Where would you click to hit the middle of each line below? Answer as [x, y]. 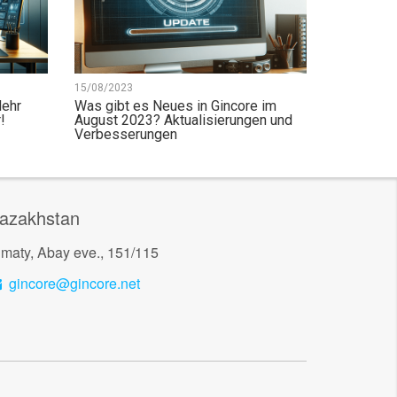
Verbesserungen [125, 134]
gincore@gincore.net [74, 283]
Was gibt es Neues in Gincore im [175, 105]
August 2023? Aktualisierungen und [183, 120]
